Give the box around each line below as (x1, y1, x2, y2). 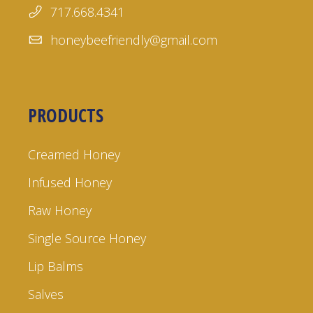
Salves (28, 285, 64, 303)
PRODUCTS (28, 102, 104, 128)
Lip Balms (28, 257, 84, 275)
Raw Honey (28, 201, 92, 219)
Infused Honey (28, 173, 112, 191)
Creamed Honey (28, 145, 121, 163)
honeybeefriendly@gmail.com (50, 31, 218, 48)
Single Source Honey (28, 229, 147, 247)
